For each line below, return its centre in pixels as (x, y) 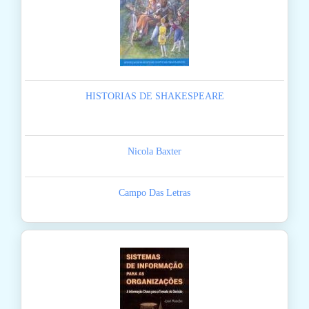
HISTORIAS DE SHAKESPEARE (154, 97)
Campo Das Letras (154, 193)
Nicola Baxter (154, 152)
